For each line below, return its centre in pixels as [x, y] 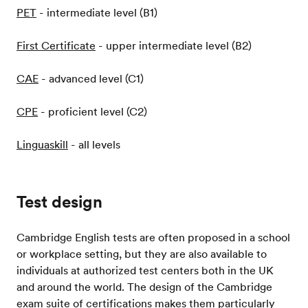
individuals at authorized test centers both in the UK [145, 270]
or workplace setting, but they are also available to [142, 253]
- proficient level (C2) [92, 111]
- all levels [94, 144]
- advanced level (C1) [91, 78]
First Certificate [56, 45]
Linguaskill [42, 144]
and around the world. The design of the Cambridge [144, 286]
